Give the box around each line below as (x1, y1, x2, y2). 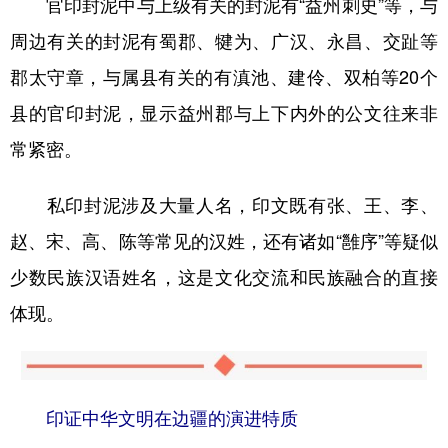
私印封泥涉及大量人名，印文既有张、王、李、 (10, 195, 438, 214)
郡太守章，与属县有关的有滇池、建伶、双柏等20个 (10, 67, 438, 86)
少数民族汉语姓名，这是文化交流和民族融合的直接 (10, 267, 438, 286)
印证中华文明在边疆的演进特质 (46, 408, 298, 427)
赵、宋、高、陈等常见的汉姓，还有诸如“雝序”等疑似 (10, 231, 438, 250)
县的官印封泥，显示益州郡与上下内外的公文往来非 (10, 103, 438, 122)
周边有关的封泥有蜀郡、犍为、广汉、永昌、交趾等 (10, 31, 438, 50)
